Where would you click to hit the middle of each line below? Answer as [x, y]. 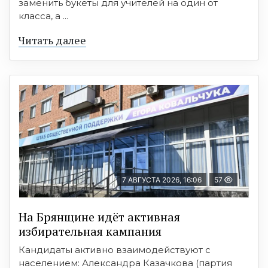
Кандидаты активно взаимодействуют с [115, 249]
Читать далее [52, 40]
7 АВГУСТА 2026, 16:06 [162, 179]
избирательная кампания [90, 231]
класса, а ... [43, 16]
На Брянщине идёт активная [99, 217]
